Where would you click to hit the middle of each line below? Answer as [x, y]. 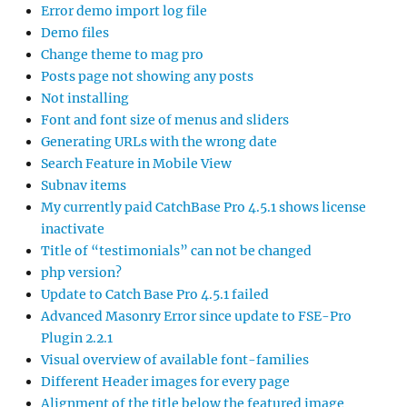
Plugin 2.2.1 [77, 338]
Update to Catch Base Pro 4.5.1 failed [155, 295]
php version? [81, 273]
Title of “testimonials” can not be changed [176, 251]
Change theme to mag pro [122, 55]
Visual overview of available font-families [175, 360]
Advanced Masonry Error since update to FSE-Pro [196, 317]
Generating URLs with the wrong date [159, 142]
